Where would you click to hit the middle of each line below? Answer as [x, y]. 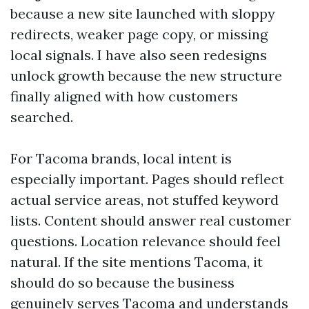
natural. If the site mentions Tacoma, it [137, 262]
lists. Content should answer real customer [151, 220]
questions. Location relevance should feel [146, 241]
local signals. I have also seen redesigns [139, 55]
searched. [42, 117]
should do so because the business [122, 282]
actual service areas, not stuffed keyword [144, 200]
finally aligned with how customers [124, 96]
